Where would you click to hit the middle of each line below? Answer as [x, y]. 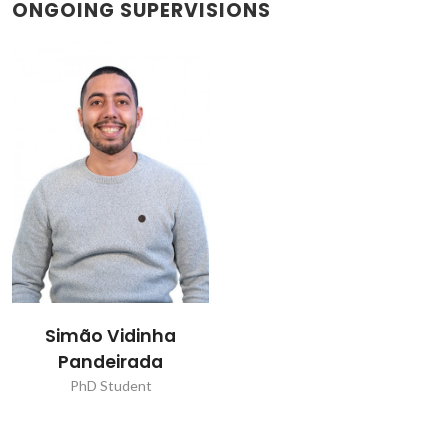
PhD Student [110, 386]
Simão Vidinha [110, 336]
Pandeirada [110, 362]
